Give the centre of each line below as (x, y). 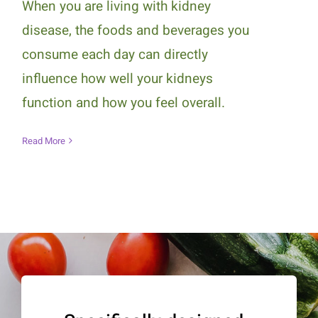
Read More (43, 141)
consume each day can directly (115, 54)
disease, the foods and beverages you (135, 30)
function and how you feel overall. (123, 103)
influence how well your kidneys (117, 78)
